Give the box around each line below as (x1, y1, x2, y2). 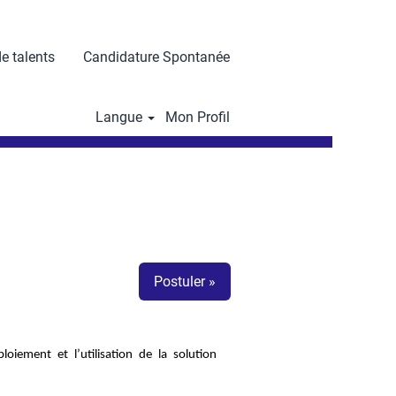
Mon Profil (165, 109, 230, 126)
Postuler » (154, 273, 216, 290)
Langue (95, 109, 146, 126)
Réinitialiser (57, 103, 129, 119)
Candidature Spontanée (83, 48, 230, 65)
